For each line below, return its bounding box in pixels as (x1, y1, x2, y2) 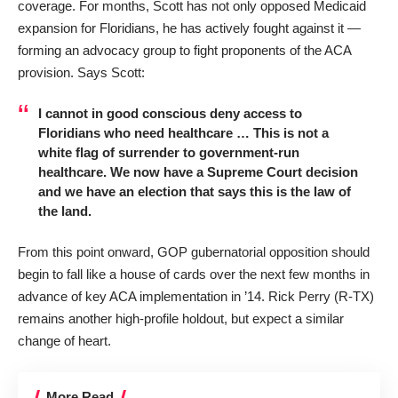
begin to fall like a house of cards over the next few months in (18, 267, 370, 282)
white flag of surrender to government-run (37, 144, 299, 160)
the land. (37, 203, 92, 219)
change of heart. (18, 333, 111, 348)
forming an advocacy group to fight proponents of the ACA (18, 43, 351, 58)
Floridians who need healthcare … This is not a (37, 124, 329, 140)
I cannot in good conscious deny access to (37, 105, 302, 121)
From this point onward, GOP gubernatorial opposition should (18, 244, 370, 259)
